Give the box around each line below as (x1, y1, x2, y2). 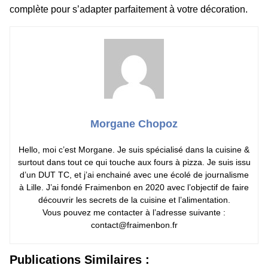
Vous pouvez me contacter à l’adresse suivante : (42, 208, 226, 218)
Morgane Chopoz (90, 118, 178, 130)
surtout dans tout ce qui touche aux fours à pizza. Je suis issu (17, 157, 251, 167)
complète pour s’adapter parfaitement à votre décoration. (10, 4, 248, 14)
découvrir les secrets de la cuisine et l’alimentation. (38, 195, 230, 205)
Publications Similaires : (10, 253, 150, 267)
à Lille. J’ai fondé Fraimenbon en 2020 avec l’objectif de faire (19, 182, 249, 193)
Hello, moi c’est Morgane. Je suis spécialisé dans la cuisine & (19, 145, 249, 155)
